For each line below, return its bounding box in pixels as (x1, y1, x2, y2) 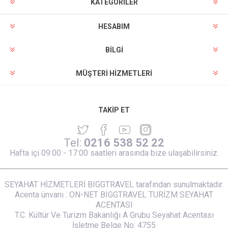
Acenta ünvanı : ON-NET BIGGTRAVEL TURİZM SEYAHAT (15, 189, 213, 199)
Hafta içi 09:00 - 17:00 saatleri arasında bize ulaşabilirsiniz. (9, 148, 219, 158)
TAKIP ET (98, 105, 130, 114)
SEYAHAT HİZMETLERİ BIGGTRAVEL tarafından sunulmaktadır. (5, 179, 223, 189)
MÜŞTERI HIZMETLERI (76, 69, 152, 77)
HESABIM (98, 22, 130, 31)
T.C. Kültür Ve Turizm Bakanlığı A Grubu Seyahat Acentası (14, 210, 214, 220)
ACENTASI (95, 199, 133, 210)
